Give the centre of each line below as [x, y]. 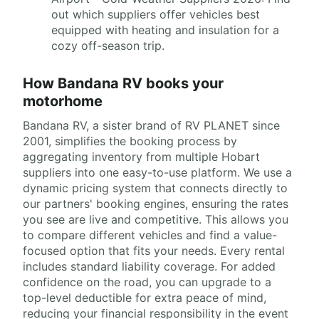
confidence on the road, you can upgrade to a [147, 282]
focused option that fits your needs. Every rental [154, 251]
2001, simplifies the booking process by [130, 141]
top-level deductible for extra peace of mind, [145, 298]
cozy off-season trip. [108, 46]
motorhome [63, 101]
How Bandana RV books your [123, 84]
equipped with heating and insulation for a [165, 30]
